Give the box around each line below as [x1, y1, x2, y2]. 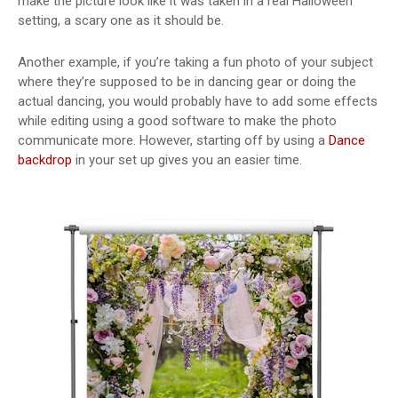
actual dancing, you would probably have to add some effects [18, 92, 378, 109]
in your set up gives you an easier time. [76, 151, 302, 168]
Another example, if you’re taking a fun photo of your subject [18, 53, 373, 70]
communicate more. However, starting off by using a [18, 131, 329, 148]
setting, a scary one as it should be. [18, 12, 224, 28]
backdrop [18, 151, 72, 168]
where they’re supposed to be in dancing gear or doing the [18, 73, 356, 90]
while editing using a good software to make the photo [18, 112, 337, 129]
